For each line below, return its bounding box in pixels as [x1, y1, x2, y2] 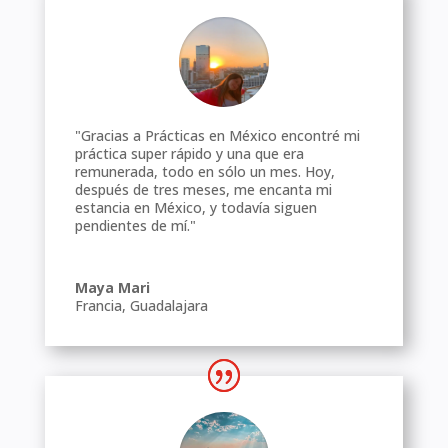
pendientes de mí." [74, 216, 196, 235]
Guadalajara [129, 296, 208, 315]
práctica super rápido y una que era [74, 144, 304, 163]
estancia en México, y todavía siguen [74, 198, 317, 217]
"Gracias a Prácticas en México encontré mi [74, 126, 360, 145]
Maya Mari [74, 278, 150, 297]
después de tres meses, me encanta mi [74, 180, 332, 199]
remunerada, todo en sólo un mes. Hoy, [74, 162, 335, 181]
